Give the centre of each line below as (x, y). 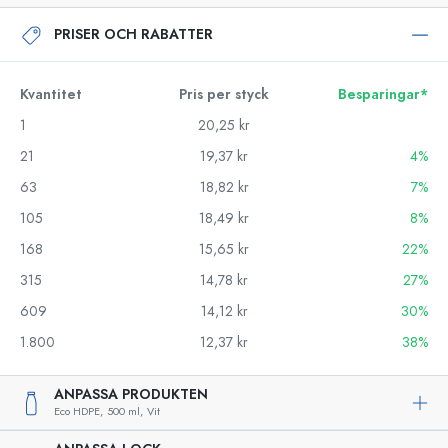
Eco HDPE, (78, 411)
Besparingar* (383, 94)
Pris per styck (224, 94)
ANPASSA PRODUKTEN (131, 394)
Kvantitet (51, 94)
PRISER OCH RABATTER (133, 34)
